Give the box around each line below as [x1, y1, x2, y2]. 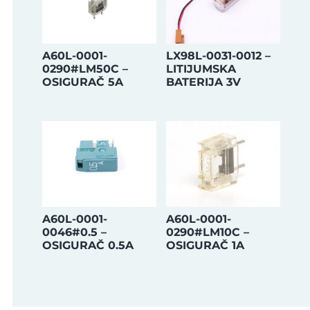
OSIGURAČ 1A [165, 238, 244, 252]
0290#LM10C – [165, 225, 249, 239]
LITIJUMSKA [165, 62, 236, 75]
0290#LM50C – [42, 62, 128, 75]
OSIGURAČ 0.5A [42, 238, 134, 252]
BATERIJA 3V [165, 75, 241, 89]
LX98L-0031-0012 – [165, 48, 271, 62]
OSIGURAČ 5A [42, 75, 123, 89]
